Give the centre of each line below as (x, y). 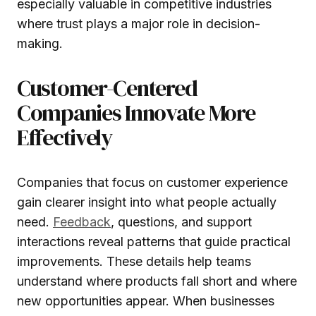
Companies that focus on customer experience (152, 182)
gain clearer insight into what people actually (147, 202)
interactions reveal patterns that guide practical (154, 241)
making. (40, 43)
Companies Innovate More (136, 113)
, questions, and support (181, 221)
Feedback (82, 221)
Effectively (65, 137)
